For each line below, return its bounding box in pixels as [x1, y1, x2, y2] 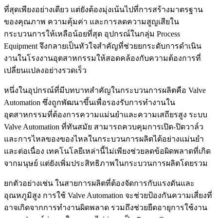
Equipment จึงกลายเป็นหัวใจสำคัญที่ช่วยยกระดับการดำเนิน [4, 42, 201, 50]
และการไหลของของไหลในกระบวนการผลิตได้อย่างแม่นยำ [4, 135, 204, 143]
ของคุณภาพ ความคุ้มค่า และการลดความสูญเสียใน [4, 18, 179, 26]
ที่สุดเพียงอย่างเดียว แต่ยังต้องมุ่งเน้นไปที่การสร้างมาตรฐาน [4, 5, 203, 14]
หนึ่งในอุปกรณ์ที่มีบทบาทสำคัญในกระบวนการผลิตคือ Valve [4, 86, 206, 94]
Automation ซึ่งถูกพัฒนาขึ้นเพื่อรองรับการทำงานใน [4, 98, 175, 107]
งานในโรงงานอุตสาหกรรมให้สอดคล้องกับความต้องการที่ [4, 54, 201, 62]
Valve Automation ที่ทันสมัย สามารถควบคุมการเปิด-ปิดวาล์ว [4, 123, 203, 131]
